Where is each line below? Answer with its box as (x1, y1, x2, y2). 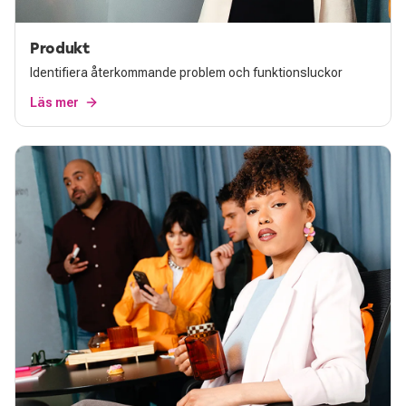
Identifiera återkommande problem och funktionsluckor (30, 64, 343, 80)
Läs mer (30, 94, 79, 110)
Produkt (30, 37, 91, 57)
